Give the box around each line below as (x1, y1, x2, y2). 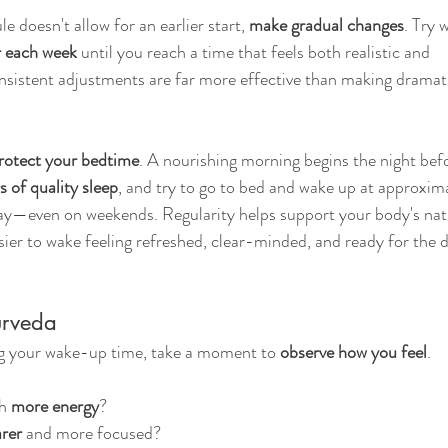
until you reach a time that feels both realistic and (77, 38, 434, 65)
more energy (11, 392, 99, 419)
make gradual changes (249, 11, 404, 38)
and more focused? (22, 419, 161, 446)
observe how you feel (280, 338, 427, 365)
